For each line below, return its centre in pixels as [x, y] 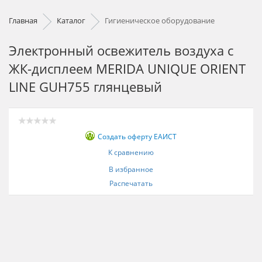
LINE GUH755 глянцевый [85, 87]
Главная [23, 20]
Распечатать [131, 183]
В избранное [131, 169]
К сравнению [131, 152]
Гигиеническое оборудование [160, 20]
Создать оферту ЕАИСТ [137, 137]
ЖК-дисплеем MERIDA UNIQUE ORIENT [127, 68]
